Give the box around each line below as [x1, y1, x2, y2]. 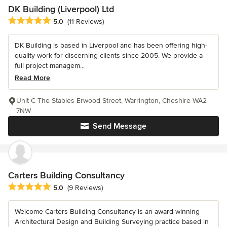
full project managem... [15, 61, 85, 70]
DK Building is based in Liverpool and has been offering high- [15, 41, 207, 50]
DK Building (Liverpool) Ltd [8, 3, 114, 15]
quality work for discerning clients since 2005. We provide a [15, 51, 203, 60]
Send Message [93, 121, 146, 131]
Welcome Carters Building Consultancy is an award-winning [15, 207, 200, 216]
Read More [15, 73, 50, 82]
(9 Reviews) [67, 183, 103, 193]
